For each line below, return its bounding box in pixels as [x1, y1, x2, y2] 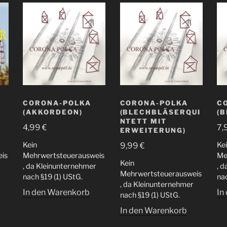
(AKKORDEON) [23, 108, 83, 117]
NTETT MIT [120, 117, 167, 126]
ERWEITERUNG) [120, 126, 186, 135]
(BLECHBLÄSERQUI [120, 108, 201, 117]
